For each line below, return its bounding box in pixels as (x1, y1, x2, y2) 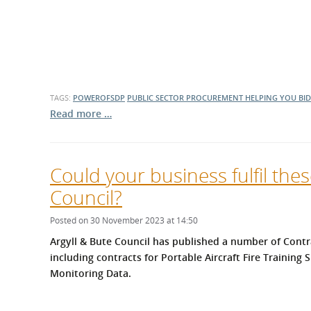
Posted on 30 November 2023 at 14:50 (50, 214, 198, 226)
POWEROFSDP (73, 92, 125, 103)
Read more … (50, 106, 112, 120)
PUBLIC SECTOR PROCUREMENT (127, 92, 245, 103)
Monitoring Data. (50, 266, 134, 280)
